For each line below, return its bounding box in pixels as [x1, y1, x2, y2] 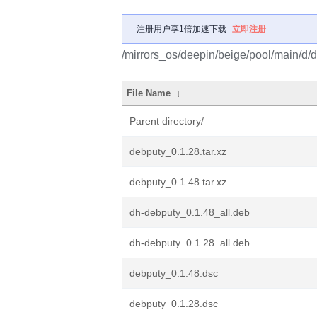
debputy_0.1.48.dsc [129, 267, 218, 279]
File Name [127, 88, 171, 98]
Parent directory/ [129, 115, 204, 127]
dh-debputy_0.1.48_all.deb [129, 207, 250, 218]
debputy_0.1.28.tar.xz [129, 146, 226, 157]
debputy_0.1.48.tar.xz [129, 176, 226, 188]
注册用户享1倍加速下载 [137, 24, 226, 34]
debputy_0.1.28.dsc [129, 298, 218, 309]
